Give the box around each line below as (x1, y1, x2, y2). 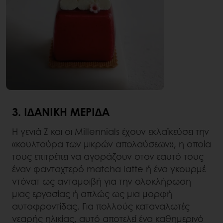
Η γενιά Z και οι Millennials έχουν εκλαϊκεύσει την (12, 125, 209, 138)
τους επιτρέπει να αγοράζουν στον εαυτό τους (12, 150, 204, 163)
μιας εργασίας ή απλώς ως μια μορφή (12, 187, 172, 201)
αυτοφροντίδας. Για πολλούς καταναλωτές (12, 200, 190, 213)
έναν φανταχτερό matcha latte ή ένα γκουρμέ (12, 162, 206, 176)
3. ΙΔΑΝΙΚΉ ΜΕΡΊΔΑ (12, 104, 110, 120)
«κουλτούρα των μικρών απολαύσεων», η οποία (12, 137, 211, 151)
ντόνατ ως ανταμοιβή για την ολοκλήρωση (12, 175, 191, 188)
